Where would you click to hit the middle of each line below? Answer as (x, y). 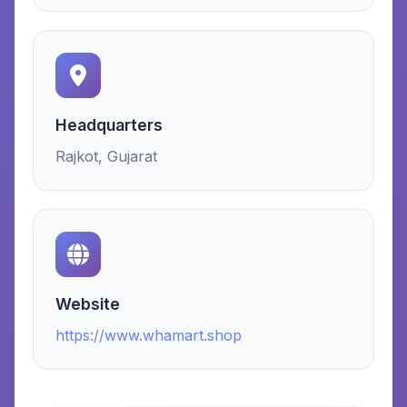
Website (88, 304)
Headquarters (109, 125)
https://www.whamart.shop (149, 335)
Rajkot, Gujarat (106, 156)
